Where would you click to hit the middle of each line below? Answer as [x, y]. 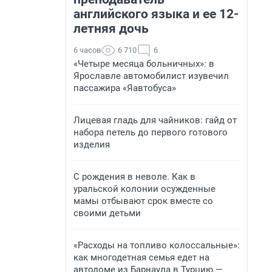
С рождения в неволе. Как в [134, 177]
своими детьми [107, 213]
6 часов [87, 50]
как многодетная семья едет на [141, 257]
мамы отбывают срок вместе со [143, 201]
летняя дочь [111, 29]
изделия [92, 144]
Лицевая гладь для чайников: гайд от [155, 120]
